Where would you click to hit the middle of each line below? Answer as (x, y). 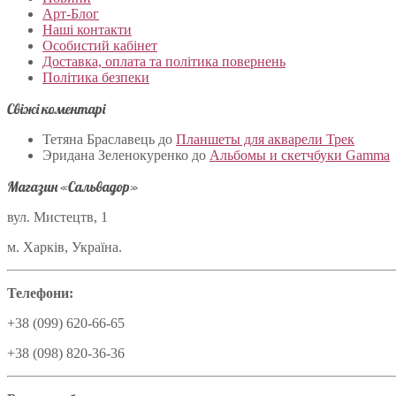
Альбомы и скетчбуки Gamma (300, 155)
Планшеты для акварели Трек (265, 139)
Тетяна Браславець (99, 139)
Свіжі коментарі (56, 108)
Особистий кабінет (100, 45)
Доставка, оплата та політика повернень (164, 61)
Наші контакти (87, 29)
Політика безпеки (96, 77)
